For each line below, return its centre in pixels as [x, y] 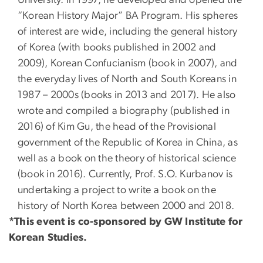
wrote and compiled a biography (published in [124, 111]
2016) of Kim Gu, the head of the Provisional [117, 127]
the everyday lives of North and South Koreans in [127, 79]
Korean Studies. [48, 237]
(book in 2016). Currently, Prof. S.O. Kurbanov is [125, 174]
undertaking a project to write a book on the [117, 190]
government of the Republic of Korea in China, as [128, 142]
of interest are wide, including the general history [128, 31]
